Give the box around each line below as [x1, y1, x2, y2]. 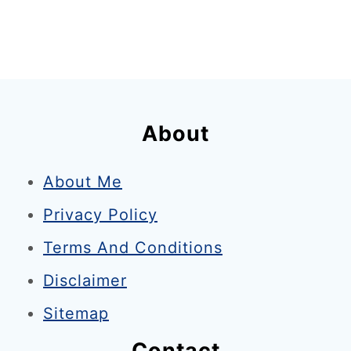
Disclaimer [43, 270, 127, 290]
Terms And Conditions [43, 237, 223, 257]
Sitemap [43, 303, 109, 323]
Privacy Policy [43, 204, 157, 224]
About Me [43, 172, 122, 191]
